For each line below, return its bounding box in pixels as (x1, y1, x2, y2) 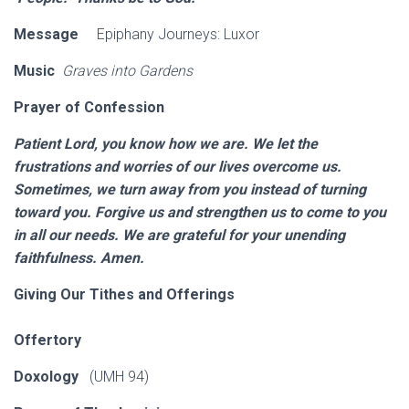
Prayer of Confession (14, 99, 164, 116)
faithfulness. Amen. (14, 249, 144, 267)
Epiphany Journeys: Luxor (79, 26, 259, 43)
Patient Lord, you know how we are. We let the (14, 135, 318, 152)
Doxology (14, 368, 86, 385)
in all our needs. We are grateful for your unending (14, 226, 345, 244)
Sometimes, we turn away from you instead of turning (14, 181, 366, 198)
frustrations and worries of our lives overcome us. (14, 158, 341, 175)
